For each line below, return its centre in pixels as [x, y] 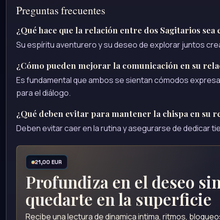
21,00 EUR [48, 162]
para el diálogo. [43, 93]
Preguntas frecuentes [61, 10]
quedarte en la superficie [119, 199]
